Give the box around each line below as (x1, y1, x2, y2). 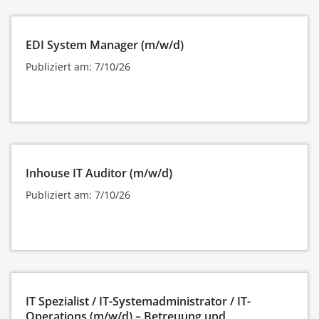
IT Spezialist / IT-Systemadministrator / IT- (26, 293, 251, 309)
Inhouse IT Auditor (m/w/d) (26, 164, 172, 181)
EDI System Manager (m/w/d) (26, 36, 184, 53)
